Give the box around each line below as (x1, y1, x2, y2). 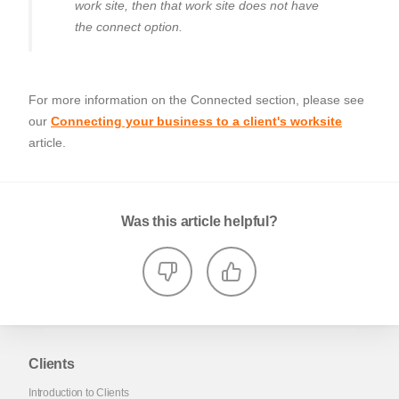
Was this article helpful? (121, 214, 278, 230)
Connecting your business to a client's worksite (51, 114, 342, 129)
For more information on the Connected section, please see (28, 93, 364, 108)
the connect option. (75, 20, 183, 35)
